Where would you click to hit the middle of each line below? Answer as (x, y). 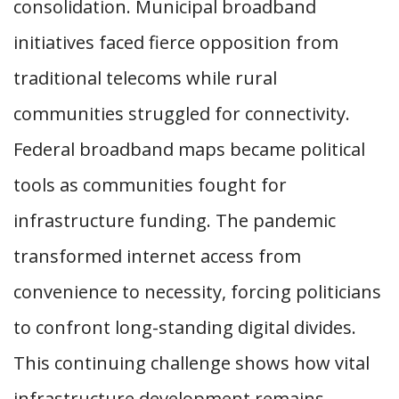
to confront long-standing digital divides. (185, 327)
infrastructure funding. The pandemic (175, 220)
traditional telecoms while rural (145, 77)
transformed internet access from (157, 256)
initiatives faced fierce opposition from (176, 42)
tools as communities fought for (150, 184)
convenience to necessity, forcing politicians (197, 291)
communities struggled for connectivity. (182, 113)
